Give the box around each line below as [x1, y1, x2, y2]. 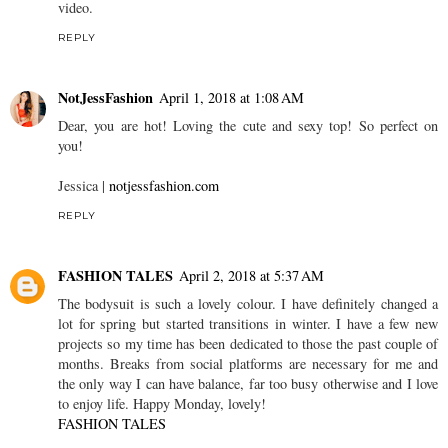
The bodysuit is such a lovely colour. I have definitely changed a [58, 293, 438, 313]
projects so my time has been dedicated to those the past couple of [58, 333, 438, 353]
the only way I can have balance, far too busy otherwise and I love [58, 373, 438, 393]
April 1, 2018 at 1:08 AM [159, 87, 304, 107]
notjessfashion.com [109, 175, 219, 195]
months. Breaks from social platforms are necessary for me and [58, 353, 438, 373]
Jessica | [58, 175, 109, 195]
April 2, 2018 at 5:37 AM [179, 265, 324, 285]
